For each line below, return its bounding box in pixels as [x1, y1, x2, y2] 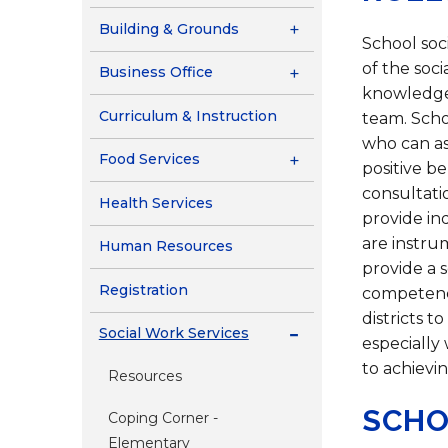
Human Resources [98, 237, 233, 256]
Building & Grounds [98, 19, 239, 38]
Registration [98, 280, 188, 299]
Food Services [98, 150, 200, 169]
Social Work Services [98, 324, 249, 343]
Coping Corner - [107, 409, 218, 428]
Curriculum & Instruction [98, 106, 277, 125]
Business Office [98, 63, 213, 82]
